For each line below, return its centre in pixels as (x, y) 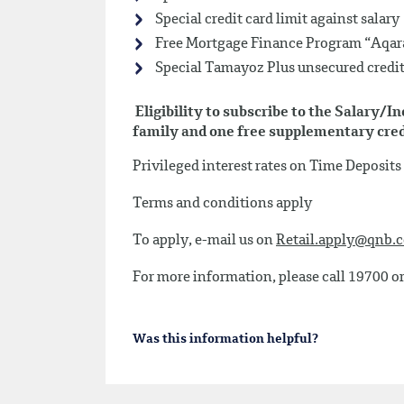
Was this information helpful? (225, 339)
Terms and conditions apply (222, 204)
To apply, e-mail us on (204, 241)
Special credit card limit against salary (276, 20)
